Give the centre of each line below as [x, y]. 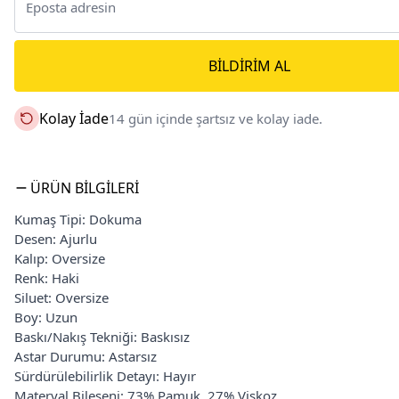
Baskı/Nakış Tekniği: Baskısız [102, 337]
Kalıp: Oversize [60, 258]
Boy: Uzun [46, 317]
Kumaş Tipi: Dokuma [78, 219]
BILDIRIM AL [249, 66]
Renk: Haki [47, 278]
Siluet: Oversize [61, 297]
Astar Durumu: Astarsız [85, 356]
